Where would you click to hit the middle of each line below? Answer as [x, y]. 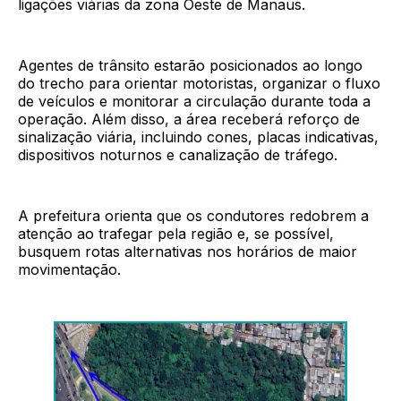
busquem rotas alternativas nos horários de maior [188, 252]
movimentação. [69, 270]
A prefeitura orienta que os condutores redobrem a [193, 216]
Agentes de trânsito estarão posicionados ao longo [190, 66]
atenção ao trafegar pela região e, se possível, [176, 234]
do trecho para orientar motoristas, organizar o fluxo [199, 84]
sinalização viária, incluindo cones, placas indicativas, [198, 137]
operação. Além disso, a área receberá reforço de [189, 119]
